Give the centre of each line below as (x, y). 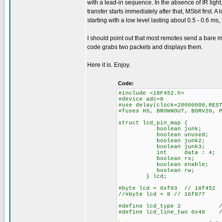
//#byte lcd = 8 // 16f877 (162, 194)
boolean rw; (156, 170)
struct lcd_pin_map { (153, 123)
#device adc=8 (141, 99)
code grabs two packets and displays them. (145, 47)
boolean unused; (163, 135)
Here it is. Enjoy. (109, 65)
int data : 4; (167, 153)
